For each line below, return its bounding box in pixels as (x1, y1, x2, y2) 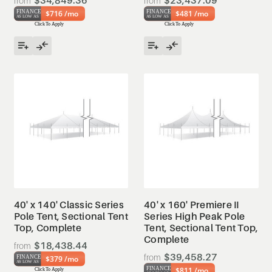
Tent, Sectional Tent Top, (144, 221, 259, 234)
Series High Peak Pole (144, 209, 245, 222)
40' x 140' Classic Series (13, 198, 124, 211)
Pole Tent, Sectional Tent (13, 209, 128, 222)
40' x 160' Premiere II (144, 198, 239, 211)
